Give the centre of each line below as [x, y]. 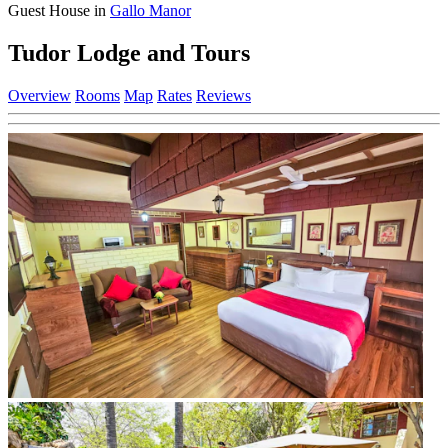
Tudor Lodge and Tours [129, 52]
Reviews [223, 95]
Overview [39, 95]
